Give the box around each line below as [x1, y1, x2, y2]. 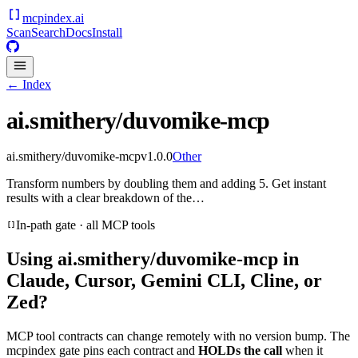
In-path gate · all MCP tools [16, 218, 155, 233]
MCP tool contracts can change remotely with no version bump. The [6, 329, 350, 343]
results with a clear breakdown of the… [6, 191, 205, 205]
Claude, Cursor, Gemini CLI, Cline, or [6, 270, 322, 292]
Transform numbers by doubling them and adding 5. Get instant [6, 177, 326, 191]
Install [92, 26, 122, 39]
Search [31, 26, 66, 39]
